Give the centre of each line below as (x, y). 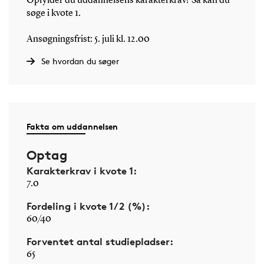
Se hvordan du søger (80, 61)
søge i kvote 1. (53, 13)
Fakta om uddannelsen (72, 126)
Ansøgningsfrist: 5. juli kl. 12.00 (88, 39)
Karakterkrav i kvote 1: (81, 170)
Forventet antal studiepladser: (100, 241)
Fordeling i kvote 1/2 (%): (88, 206)
